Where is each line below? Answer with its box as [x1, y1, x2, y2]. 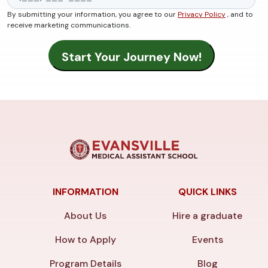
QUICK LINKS [178, 185, 237, 198]
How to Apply [54, 233, 116, 246]
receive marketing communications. [7, 20, 130, 31]
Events [191, 233, 223, 246]
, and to [226, 10, 253, 20]
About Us [64, 209, 107, 222]
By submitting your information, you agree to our [7, 10, 178, 20]
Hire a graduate [172, 209, 243, 222]
